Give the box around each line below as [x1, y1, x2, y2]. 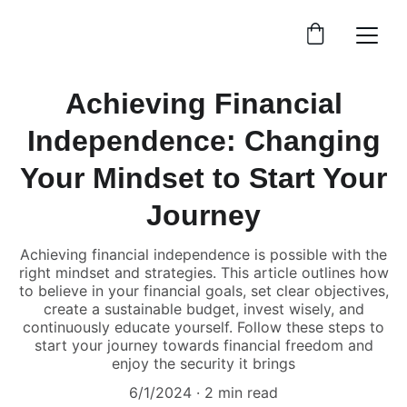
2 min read [204, 383, 278, 402]
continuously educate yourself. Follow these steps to [23, 318, 384, 336]
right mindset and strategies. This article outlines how [18, 263, 389, 282]
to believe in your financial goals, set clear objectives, [18, 282, 389, 300]
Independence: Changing [26, 124, 381, 157]
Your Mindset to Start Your [20, 162, 387, 194]
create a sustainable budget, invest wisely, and [43, 300, 364, 318]
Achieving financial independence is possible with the [20, 245, 387, 263]
